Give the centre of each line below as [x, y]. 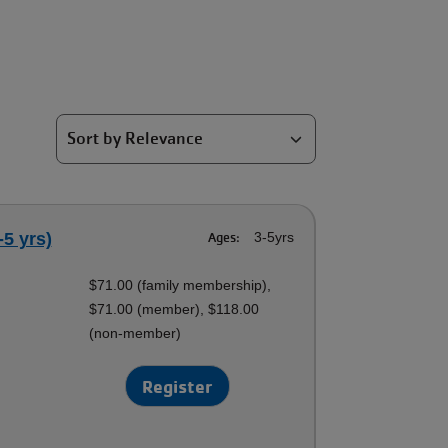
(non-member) [135, 333]
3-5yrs [272, 237]
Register [178, 386]
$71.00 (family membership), [180, 285]
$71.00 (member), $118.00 [174, 309]
